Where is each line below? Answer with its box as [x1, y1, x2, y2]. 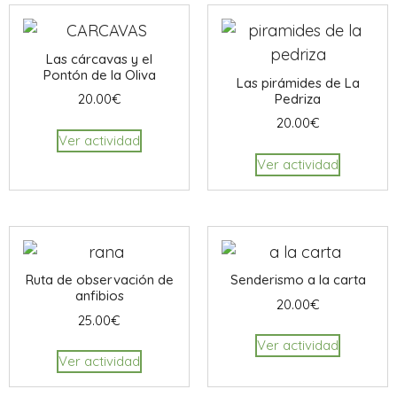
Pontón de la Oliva [43, 66, 156, 83]
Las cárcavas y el [46, 50, 152, 67]
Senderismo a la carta [230, 271, 366, 289]
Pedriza [275, 90, 321, 107]
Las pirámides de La [236, 74, 360, 91]
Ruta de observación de [25, 271, 174, 289]
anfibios [74, 287, 124, 305]
